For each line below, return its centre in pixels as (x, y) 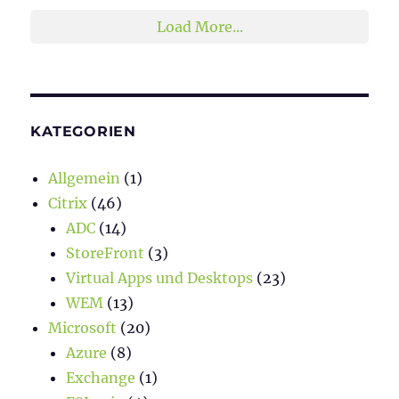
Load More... (199, 27)
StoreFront (106, 253)
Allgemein (85, 179)
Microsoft (83, 328)
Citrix (68, 204)
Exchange (101, 378)
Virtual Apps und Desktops (160, 278)
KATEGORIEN (83, 132)
